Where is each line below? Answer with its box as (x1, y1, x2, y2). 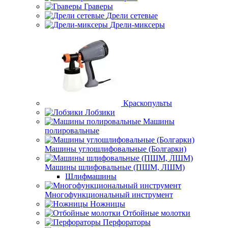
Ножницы (90, 199, 125, 208)
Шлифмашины (65, 172, 117, 181)
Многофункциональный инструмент (45, 190, 173, 199)
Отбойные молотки (123, 209, 190, 217)
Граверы (84, 2, 113, 11)
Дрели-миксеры (110, 20, 165, 29)
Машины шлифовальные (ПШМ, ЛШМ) (45, 163, 185, 172)
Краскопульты (123, 99, 172, 107)
